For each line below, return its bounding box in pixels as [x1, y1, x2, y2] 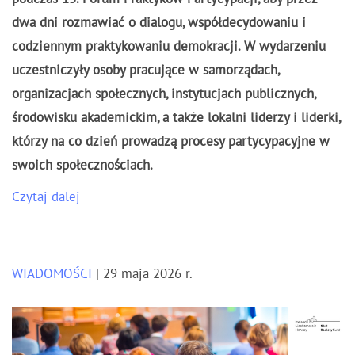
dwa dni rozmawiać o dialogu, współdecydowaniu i [12, 14, 306, 31]
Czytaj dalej [12, 189, 80, 205]
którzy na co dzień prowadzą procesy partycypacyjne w [12, 133, 330, 150]
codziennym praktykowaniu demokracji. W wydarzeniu [12, 38, 326, 55]
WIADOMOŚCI [12, 265, 92, 282]
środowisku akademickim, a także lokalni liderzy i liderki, [12, 109, 340, 126]
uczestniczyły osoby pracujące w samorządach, [12, 62, 279, 78]
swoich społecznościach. [12, 157, 153, 174]
